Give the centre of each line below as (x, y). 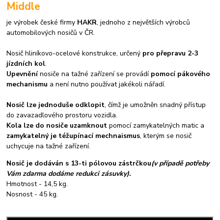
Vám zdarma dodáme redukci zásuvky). (69, 173)
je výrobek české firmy (42, 22)
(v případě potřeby (180, 163)
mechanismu (27, 84)
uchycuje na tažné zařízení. (49, 146)
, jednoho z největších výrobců (144, 22)
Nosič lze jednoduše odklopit (56, 105)
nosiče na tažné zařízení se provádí (95, 74)
